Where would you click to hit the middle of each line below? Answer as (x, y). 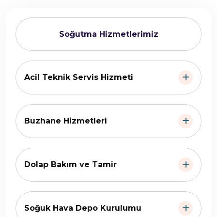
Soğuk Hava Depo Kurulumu (83, 208)
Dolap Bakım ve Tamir (70, 164)
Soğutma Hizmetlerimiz (108, 34)
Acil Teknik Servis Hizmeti (79, 77)
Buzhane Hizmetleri (66, 121)
